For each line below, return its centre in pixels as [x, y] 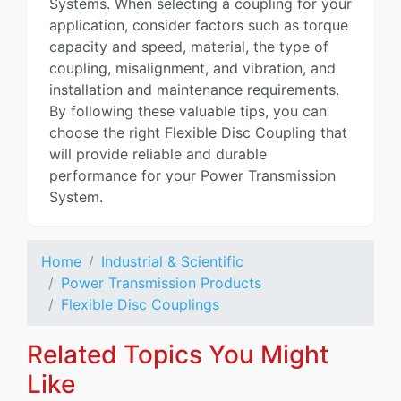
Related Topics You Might [178, 354]
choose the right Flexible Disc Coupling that [198, 132]
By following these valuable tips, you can [188, 111]
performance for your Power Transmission [192, 175]
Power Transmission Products [161, 283]
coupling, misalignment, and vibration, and [192, 68]
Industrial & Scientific [172, 261]
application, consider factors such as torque [199, 25]
